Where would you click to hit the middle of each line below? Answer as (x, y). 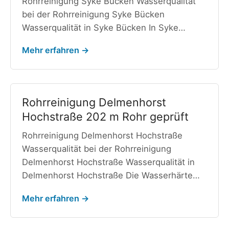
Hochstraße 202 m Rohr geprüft (105, 116)
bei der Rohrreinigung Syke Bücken (93, 14)
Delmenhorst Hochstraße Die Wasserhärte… (111, 176)
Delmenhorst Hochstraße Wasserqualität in (108, 162)
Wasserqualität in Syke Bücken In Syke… (104, 27)
